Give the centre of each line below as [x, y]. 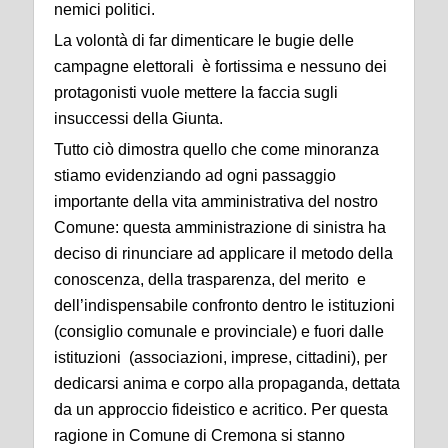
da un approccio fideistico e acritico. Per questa [221, 409]
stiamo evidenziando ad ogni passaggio [195, 175]
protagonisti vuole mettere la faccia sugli [196, 92]
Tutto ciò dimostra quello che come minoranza [216, 149]
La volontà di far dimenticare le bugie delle [204, 40]
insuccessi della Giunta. [138, 118]
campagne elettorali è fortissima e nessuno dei [220, 66]
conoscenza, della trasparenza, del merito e [210, 279]
